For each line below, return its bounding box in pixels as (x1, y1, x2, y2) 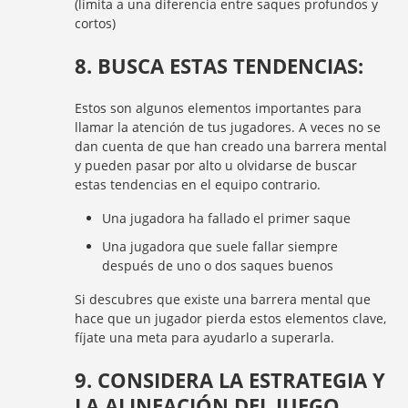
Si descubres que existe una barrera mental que (75, 291, 372, 308)
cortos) (75, 15, 117, 32)
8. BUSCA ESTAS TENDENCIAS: (75, 52, 364, 79)
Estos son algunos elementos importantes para (75, 99, 362, 117)
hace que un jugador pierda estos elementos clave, (75, 310, 387, 327)
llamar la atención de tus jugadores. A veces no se (75, 118, 382, 136)
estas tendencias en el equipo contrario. (75, 176, 321, 193)
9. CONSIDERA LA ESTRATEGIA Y (75, 366, 386, 393)
